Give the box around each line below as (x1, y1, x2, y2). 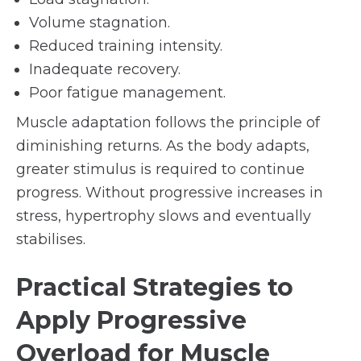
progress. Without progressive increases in (16, 184, 323, 201)
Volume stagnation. (29, 14, 170, 31)
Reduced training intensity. (29, 37, 222, 55)
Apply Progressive (16, 305, 247, 335)
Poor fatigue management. (29, 84, 226, 102)
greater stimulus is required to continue (16, 160, 305, 178)
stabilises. (16, 230, 85, 248)
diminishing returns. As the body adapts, (16, 137, 309, 155)
